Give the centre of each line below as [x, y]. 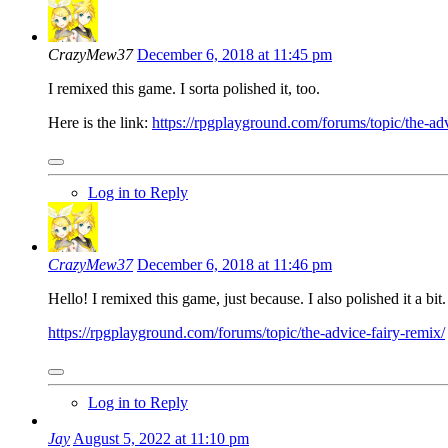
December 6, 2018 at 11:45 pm [234, 55]
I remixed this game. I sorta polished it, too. [184, 89]
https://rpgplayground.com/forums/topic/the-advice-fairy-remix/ [246, 333]
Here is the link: [100, 123]
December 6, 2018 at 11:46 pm [234, 265]
